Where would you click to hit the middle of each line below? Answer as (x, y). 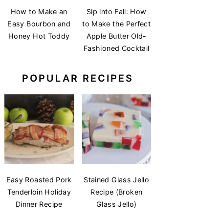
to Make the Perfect (117, 24)
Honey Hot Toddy (39, 36)
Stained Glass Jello (117, 179)
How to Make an (39, 12)
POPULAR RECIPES (78, 78)
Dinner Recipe (39, 204)
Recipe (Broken (117, 192)
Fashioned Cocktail (117, 48)
